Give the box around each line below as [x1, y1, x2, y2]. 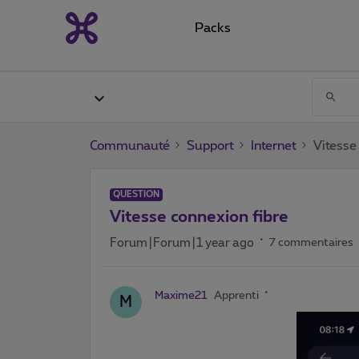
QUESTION [113, 189, 159, 199]
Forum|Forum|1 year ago [110, 236, 254, 249]
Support [187, 139, 234, 152]
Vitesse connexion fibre [110, 208, 288, 225]
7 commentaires [269, 236, 353, 248]
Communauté [90, 139, 170, 152]
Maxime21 [155, 289, 208, 301]
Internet [251, 139, 296, 152]
